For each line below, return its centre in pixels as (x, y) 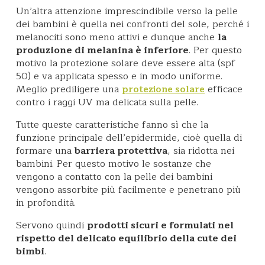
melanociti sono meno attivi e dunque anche (117, 37)
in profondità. (46, 203)
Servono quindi (51, 225)
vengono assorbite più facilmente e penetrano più (128, 190)
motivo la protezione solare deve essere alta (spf (126, 63)
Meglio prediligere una (69, 89)
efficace (224, 89)
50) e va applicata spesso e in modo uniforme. (119, 76)
